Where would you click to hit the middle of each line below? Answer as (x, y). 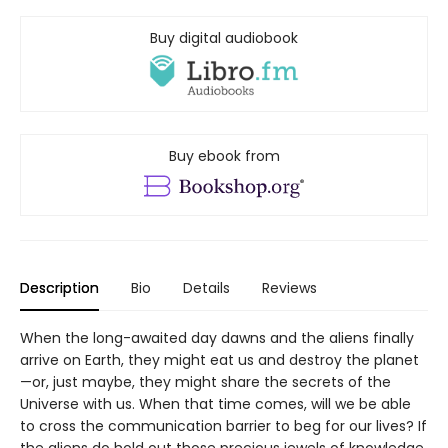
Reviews (289, 288)
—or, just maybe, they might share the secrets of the (205, 382)
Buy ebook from (224, 156)
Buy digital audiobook (224, 37)
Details (206, 288)
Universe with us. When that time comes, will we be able (215, 404)
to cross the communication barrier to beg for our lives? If (223, 426)
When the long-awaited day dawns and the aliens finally (217, 338)
